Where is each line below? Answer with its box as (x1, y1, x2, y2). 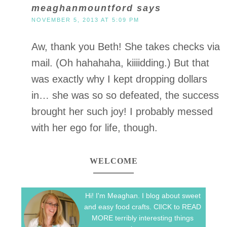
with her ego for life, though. (31, 122, 158, 133)
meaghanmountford (31, 3, 133, 13)
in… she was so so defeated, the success (31, 90, 219, 101)
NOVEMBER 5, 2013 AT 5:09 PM (31, 17, 139, 23)
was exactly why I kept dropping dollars (31, 73, 207, 85)
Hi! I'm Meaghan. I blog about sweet (85, 192, 201, 200)
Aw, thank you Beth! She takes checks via (31, 41, 220, 52)
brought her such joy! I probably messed (31, 106, 213, 117)
